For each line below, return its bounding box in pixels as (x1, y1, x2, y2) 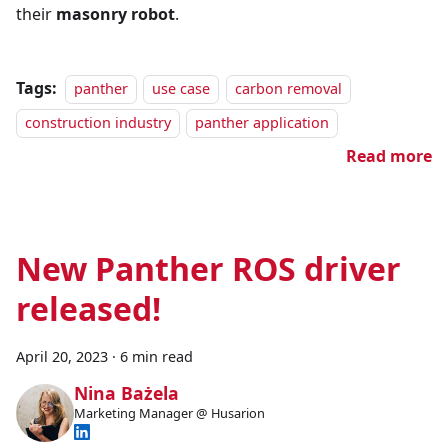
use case (152, 79, 211, 99)
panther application (195, 113, 330, 133)
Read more (346, 145, 432, 168)
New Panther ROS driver (16, 247, 401, 291)
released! (16, 287, 161, 331)
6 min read (120, 347, 193, 367)
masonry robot (56, 3, 175, 26)
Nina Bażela (73, 381, 179, 406)
